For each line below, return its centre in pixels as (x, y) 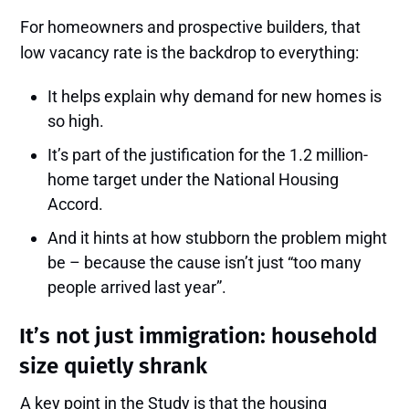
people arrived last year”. (137, 288)
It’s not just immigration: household (199, 336)
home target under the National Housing (194, 180)
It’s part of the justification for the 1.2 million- (208, 155)
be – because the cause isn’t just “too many (205, 263)
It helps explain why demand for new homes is (215, 97)
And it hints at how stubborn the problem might (218, 238)
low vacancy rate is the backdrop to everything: (190, 53)
